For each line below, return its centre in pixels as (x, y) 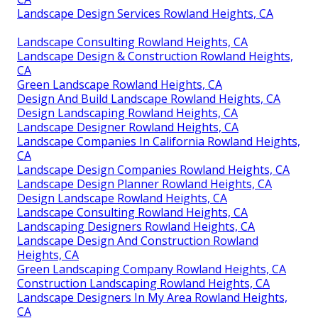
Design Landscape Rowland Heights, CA (122, 198)
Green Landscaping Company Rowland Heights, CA (152, 269)
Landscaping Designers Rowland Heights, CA (136, 226)
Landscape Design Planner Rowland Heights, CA (144, 183)
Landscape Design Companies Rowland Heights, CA (153, 169)
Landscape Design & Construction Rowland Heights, (155, 56)
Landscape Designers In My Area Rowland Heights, (152, 297)
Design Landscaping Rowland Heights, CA (127, 113)
